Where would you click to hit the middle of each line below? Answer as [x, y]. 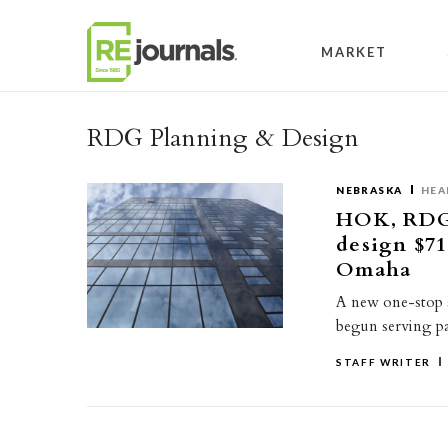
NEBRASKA [369, 190]
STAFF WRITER [384, 362]
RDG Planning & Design [223, 138]
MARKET [354, 51]
